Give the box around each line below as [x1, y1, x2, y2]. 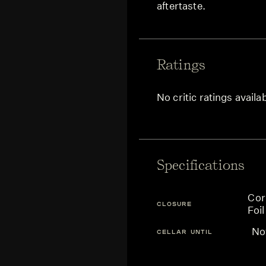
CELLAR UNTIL [157, 227, 213, 235]
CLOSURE [157, 200, 192, 207]
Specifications [157, 157, 245, 173]
